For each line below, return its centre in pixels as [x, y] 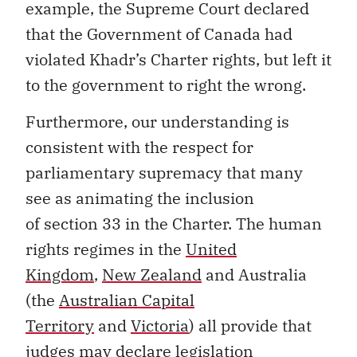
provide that [266, 326]
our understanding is [210, 122]
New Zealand [152, 275]
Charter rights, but [222, 59]
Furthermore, [78, 122]
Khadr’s [118, 59]
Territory [60, 326]
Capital [168, 300]
